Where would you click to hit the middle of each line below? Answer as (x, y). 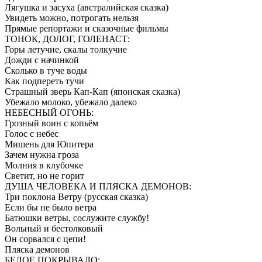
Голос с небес (32, 133)
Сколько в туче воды (46, 70)
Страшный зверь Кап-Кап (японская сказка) (92, 91)
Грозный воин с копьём (51, 123)
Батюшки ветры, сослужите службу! (77, 218)
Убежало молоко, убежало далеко (71, 102)
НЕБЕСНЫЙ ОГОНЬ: (49, 112)
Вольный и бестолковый (54, 228)
